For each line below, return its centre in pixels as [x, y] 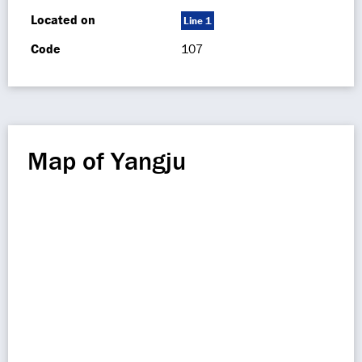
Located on [63, 19]
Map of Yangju [107, 160]
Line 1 [198, 21]
